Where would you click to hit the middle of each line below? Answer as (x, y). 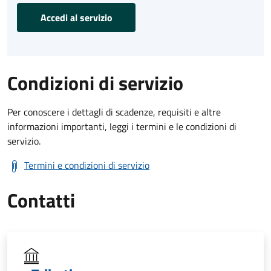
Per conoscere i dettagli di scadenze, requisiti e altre (114, 112)
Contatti (41, 200)
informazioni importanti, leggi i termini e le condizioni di (122, 126)
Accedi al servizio (76, 17)
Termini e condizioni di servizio (87, 165)
